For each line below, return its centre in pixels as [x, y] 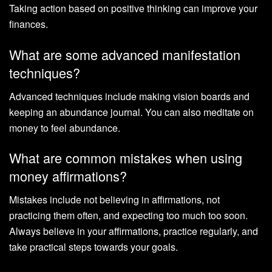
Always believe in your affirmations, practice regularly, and [134, 231]
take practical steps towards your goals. [93, 247]
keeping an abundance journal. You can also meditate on [131, 112]
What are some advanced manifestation [125, 54]
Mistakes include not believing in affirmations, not [114, 200]
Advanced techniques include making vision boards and [129, 96]
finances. [29, 24]
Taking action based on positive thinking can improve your [133, 8]
